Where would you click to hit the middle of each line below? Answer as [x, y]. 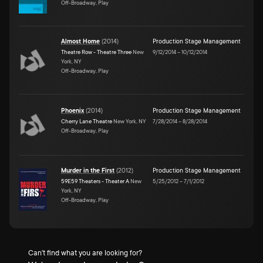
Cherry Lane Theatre [87, 121]
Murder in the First [88, 171]
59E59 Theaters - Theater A [95, 181]
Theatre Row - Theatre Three [96, 52]
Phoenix [73, 111]
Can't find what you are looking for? [85, 253]
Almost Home [80, 41]
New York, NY [129, 121]
